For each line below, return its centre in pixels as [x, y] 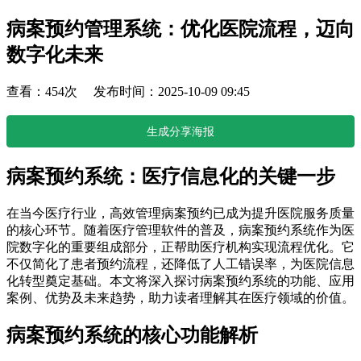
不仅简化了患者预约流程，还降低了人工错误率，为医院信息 [180, 263]
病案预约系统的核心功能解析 [132, 336]
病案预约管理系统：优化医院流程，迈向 [180, 29]
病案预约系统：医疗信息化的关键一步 [171, 176]
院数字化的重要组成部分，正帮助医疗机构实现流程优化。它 [180, 247]
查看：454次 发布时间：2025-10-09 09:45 [128, 91]
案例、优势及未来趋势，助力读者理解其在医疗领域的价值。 [180, 297]
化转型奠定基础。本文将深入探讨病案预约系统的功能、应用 [180, 280]
